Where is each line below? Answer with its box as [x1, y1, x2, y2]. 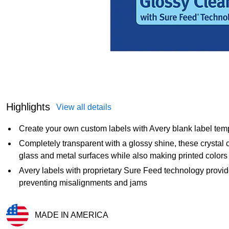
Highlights [6, 101, 50, 112]
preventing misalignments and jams [19, 178, 147, 187]
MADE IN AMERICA [35, 210, 108, 219]
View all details [56, 102, 111, 111]
